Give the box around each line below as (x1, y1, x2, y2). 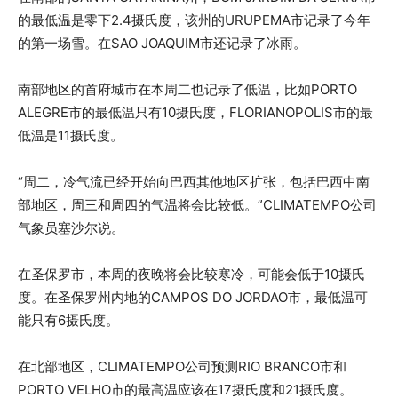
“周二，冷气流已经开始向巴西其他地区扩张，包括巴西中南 (18, 172, 370, 190)
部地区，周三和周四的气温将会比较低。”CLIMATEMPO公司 (18, 195, 377, 213)
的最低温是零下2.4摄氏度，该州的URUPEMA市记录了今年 (18, 11, 370, 28)
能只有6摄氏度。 (18, 311, 119, 329)
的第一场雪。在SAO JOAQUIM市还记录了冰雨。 (18, 34, 306, 52)
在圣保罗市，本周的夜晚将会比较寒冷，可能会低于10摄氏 (18, 265, 365, 283)
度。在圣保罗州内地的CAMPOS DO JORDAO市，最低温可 (18, 288, 368, 306)
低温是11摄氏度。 (18, 126, 123, 144)
